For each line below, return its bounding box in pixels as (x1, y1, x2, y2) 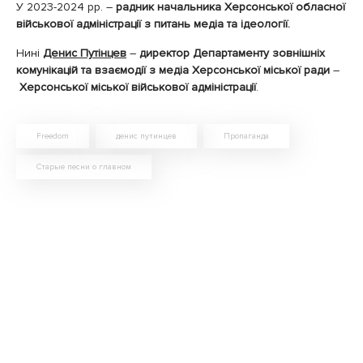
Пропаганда (224, 130, 269, 141)
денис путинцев (116, 130, 177, 141)
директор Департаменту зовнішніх (139, 45, 325, 60)
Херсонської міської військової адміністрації (19, 79, 256, 94)
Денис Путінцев (43, 45, 126, 60)
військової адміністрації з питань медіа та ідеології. (16, 16, 293, 31)
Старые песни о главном (36, 161, 131, 172)
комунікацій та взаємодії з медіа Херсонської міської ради (16, 62, 330, 77)
